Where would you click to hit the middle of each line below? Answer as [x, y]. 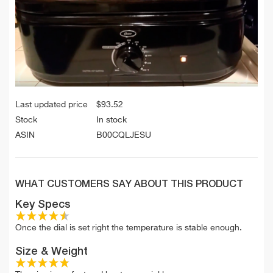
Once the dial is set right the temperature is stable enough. [129, 228]
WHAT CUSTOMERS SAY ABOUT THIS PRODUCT [129, 185]
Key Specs [43, 205]
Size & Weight [51, 252]
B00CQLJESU [124, 136]
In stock [112, 120]
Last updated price [51, 105]
